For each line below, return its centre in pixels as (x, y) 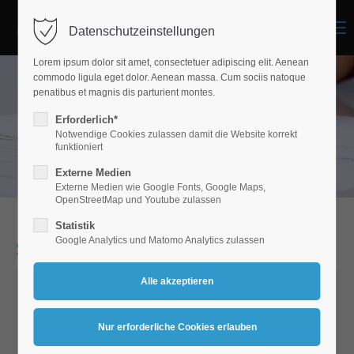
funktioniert (79, 147)
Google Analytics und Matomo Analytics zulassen (160, 240)
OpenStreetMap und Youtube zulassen (139, 200)
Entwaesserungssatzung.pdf (122, 336)
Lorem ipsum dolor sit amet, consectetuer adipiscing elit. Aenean (171, 62)
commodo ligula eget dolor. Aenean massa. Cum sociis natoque (170, 77)
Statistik (75, 226)
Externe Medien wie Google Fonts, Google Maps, (161, 187)
